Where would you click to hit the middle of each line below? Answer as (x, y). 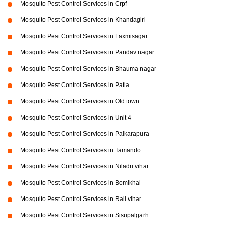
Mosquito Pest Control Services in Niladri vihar (84, 167)
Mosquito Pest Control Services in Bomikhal (81, 183)
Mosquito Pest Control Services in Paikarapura (85, 134)
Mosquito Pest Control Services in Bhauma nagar (88, 69)
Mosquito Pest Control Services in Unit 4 (76, 118)
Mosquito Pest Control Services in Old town (80, 102)
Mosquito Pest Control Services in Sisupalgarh (84, 216)
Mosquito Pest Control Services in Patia (75, 85)
